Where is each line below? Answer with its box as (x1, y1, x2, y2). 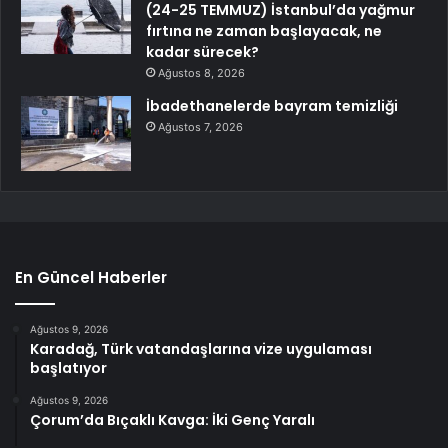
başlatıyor (30, 358, 107, 379)
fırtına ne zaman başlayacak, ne (146, 21, 382, 42)
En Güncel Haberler (15, 267, 167, 289)
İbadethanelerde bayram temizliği (146, 96, 398, 117)
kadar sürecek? (146, 42, 259, 63)
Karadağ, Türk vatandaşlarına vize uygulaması (30, 339, 372, 360)
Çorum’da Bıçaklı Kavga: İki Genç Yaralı (30, 410, 315, 431)
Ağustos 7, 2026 (158, 120, 243, 135)
